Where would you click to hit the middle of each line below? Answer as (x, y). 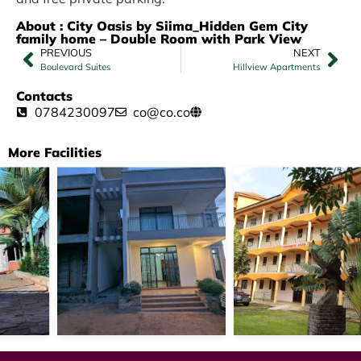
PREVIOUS (66, 53)
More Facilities (55, 153)
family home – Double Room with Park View (159, 39)
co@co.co (162, 112)
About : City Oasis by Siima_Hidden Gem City (162, 26)
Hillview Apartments (277, 67)
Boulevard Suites (76, 67)
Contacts (44, 96)
